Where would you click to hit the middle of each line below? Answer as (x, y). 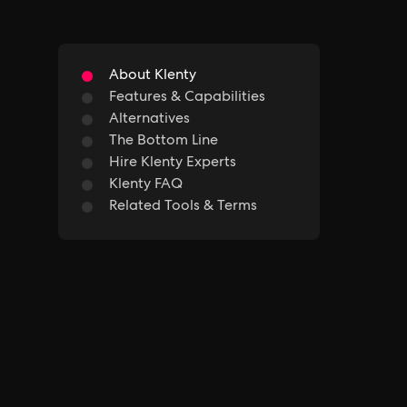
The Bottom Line (164, 142)
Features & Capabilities (187, 98)
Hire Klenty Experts (173, 164)
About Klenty (153, 76)
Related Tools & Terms (183, 207)
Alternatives (149, 120)
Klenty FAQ (146, 185)
